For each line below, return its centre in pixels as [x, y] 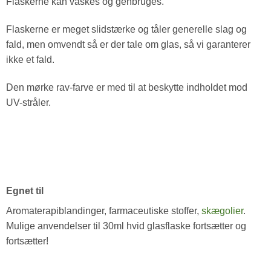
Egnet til [24, 191]
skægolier [222, 211]
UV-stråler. [28, 102]
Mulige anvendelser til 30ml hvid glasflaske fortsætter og [126, 226]
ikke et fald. [30, 60]
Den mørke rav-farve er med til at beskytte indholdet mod [126, 87]
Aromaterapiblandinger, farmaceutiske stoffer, [103, 211]
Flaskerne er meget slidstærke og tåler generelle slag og [126, 30]
